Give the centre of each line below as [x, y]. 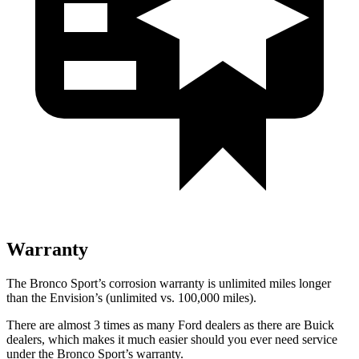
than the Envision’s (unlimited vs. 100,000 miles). [131, 297]
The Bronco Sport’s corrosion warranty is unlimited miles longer [169, 283]
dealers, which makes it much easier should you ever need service [172, 339]
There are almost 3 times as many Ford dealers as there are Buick [170, 325]
